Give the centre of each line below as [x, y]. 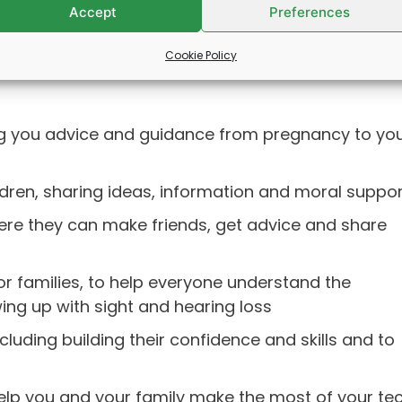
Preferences [310, 12]
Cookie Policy [201, 55]
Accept [92, 12]
